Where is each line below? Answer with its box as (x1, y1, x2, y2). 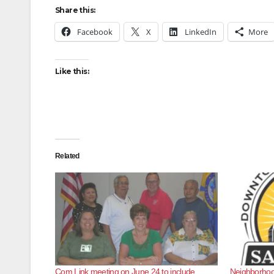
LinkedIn (185, 26, 217, 37)
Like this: (55, 67, 89, 76)
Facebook (77, 26, 113, 37)
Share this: (55, 6, 95, 15)
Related (55, 152, 80, 160)
